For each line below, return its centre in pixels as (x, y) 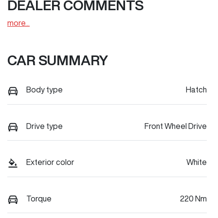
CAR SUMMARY (58, 60)
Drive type (45, 126)
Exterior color (50, 162)
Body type (45, 90)
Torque (39, 198)
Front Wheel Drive (176, 126)
